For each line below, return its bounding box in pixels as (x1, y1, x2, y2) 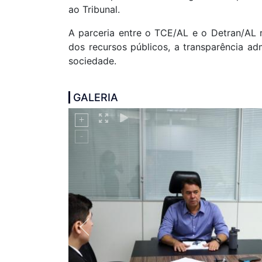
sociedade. (68, 55, 116, 67)
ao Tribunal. (68, 4, 120, 15)
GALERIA (73, 91, 118, 104)
